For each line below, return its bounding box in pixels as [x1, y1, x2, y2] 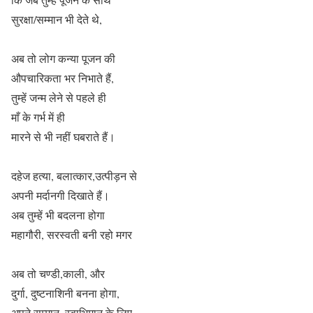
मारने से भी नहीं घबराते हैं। [11, 129, 115, 144]
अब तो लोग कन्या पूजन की [11, 50, 115, 66]
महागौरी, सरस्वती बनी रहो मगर [11, 226, 132, 242]
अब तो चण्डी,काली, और [11, 265, 105, 281]
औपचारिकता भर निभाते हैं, [11, 70, 114, 85]
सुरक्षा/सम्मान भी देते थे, [11, 11, 102, 27]
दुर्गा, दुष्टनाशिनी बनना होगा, [11, 285, 119, 300]
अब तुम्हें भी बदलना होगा [11, 207, 105, 222]
